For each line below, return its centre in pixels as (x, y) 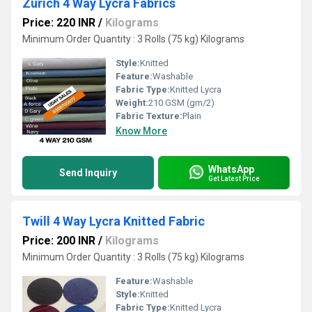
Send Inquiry (88, 173)
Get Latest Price (234, 178)
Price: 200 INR (59, 241)
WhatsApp (231, 169)
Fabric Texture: (149, 116)
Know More (141, 131)
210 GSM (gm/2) (181, 103)
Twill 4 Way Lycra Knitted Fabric (114, 221)
